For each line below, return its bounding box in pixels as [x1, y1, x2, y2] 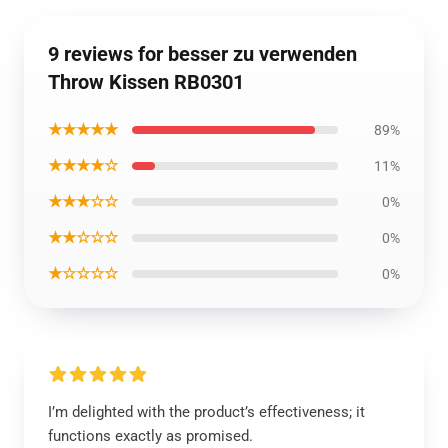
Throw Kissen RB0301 [48, 70, 244, 94]
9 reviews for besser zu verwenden [48, 42, 357, 66]
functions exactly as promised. [48, 427, 253, 445]
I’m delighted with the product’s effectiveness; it [48, 403, 365, 421]
